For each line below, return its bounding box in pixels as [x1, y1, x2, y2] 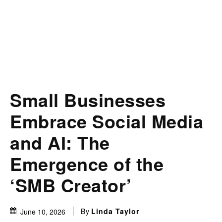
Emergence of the [10, 151, 164, 177]
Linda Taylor [91, 206, 139, 217]
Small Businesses [10, 87, 166, 113]
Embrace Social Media [10, 108, 203, 134]
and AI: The [10, 129, 110, 156]
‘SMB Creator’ [10, 172, 132, 198]
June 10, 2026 [20, 207, 65, 217]
